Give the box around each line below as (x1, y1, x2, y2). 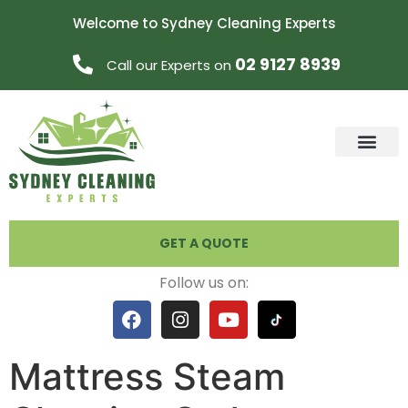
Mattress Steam (9, 354, 285, 400)
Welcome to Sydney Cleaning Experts (72, 14, 336, 33)
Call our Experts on (106, 56, 235, 75)
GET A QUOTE (159, 233, 249, 252)
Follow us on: (159, 271, 249, 293)
